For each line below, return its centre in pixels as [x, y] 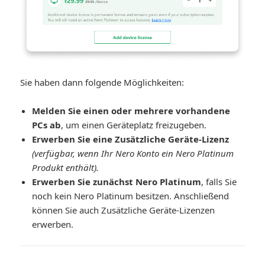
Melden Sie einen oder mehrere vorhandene [131, 111]
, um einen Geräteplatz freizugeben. [134, 125]
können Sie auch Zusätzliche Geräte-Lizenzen [124, 210]
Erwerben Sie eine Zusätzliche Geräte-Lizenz [131, 139]
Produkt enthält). [66, 168]
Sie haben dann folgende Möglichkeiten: [102, 83]
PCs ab [47, 125]
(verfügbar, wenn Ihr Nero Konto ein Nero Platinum [133, 153]
